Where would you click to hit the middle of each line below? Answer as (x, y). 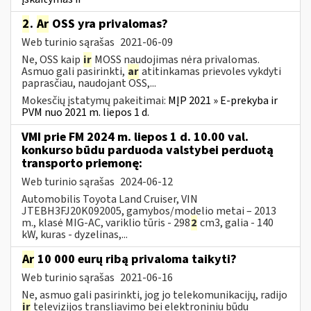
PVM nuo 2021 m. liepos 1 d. (85, 112)
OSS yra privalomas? (109, 24)
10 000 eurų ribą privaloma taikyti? (136, 259)
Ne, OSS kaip (52, 59)
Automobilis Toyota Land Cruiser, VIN (110, 199)
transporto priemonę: (82, 163)
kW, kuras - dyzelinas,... (75, 234)
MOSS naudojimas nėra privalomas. (176, 59)
